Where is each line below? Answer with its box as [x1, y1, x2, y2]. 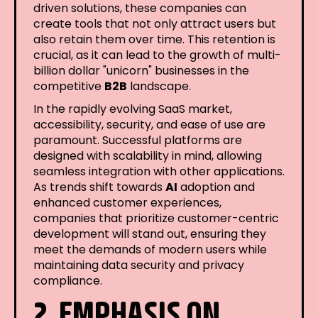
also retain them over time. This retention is [33, 31, 275, 48]
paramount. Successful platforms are [33, 131, 242, 148]
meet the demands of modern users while [33, 241, 267, 258]
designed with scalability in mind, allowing [33, 147, 262, 164]
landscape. [127, 77, 191, 94]
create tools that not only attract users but [33, 15, 276, 32]
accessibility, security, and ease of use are [33, 116, 265, 133]
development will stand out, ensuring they [33, 225, 266, 242]
